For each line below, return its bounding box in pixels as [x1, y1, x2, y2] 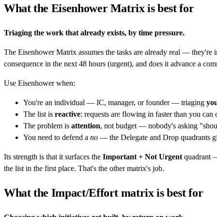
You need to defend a [23, 133, 90, 141]
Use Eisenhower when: [4, 78, 75, 87]
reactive [55, 109, 80, 118]
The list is [23, 109, 55, 118]
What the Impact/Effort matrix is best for [4, 186, 203, 199]
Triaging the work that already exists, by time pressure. [4, 28, 185, 37]
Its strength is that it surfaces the [4, 152, 103, 161]
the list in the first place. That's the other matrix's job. [4, 164, 164, 172]
